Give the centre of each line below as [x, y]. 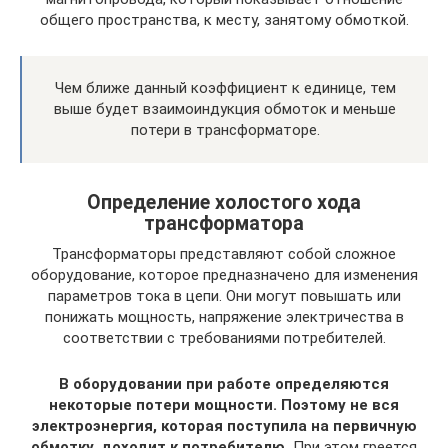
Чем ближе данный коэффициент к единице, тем [225, 87]
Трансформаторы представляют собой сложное [224, 253]
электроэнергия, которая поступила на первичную [224, 425]
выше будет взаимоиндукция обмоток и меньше [225, 108]
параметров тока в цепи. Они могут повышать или [224, 295]
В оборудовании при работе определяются [224, 383]
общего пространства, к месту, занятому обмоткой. [224, 19]
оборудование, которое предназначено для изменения [224, 274]
